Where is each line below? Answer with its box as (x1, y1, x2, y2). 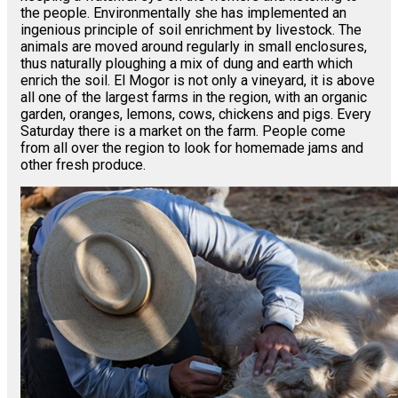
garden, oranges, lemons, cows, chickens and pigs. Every (20, 106, 371, 123)
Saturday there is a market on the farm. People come (20, 123, 346, 140)
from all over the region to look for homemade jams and (20, 139, 363, 157)
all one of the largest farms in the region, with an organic (20, 89, 367, 107)
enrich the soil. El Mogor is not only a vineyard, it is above (20, 72, 375, 90)
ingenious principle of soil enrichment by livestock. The (20, 21, 362, 39)
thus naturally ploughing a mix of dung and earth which (20, 55, 353, 73)
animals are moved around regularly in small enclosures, (20, 38, 367, 56)
